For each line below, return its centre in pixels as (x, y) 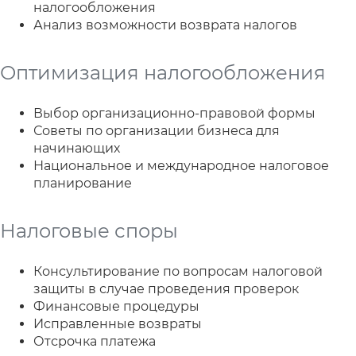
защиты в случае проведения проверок (166, 288)
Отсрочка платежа (95, 341)
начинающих (77, 148)
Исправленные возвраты (118, 323)
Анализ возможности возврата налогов (165, 25)
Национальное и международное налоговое (181, 165)
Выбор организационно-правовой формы (174, 113)
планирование (83, 183)
